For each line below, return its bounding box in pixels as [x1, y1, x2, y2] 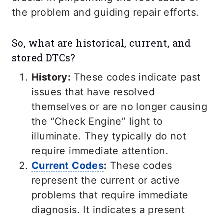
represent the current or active [31, 174, 180, 187]
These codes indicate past [73, 71, 201, 83]
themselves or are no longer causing [31, 101, 207, 113]
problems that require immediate [31, 189, 189, 201]
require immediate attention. [31, 145, 169, 157]
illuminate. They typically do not [31, 130, 187, 142]
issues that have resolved [31, 86, 155, 98]
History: [31, 71, 74, 83]
